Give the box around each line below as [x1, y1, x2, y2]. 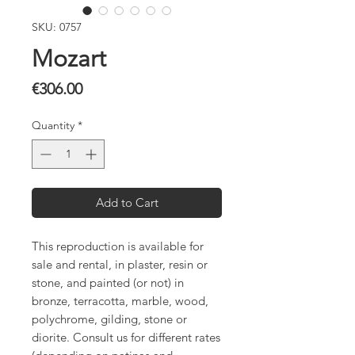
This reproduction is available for [32, 239, 204, 254]
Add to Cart [95, 195, 158, 211]
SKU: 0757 [32, 20, 82, 35]
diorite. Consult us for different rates [32, 330, 220, 345]
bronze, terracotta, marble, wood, [32, 293, 208, 309]
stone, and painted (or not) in [32, 275, 184, 291]
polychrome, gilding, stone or [32, 311, 187, 327]
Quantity [32, 118, 74, 133]
